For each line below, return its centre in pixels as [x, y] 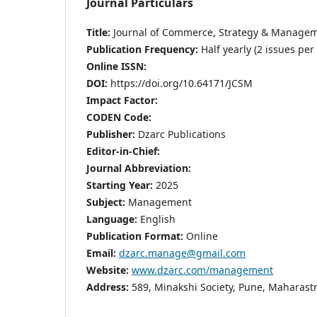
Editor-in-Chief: [125, 151]
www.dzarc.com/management [202, 270]
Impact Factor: [123, 100]
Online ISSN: [118, 66]
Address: [108, 287]
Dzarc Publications [182, 134]
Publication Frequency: [144, 49]
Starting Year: [120, 185]
